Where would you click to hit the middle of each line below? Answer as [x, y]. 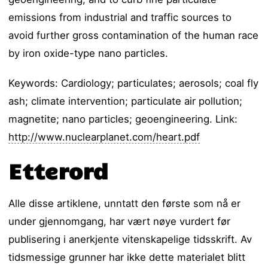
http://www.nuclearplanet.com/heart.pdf [104, 137]
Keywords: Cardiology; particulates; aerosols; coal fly [134, 83]
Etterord [59, 170]
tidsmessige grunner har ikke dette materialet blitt [127, 258]
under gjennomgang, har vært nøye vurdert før [120, 222]
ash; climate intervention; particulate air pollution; [126, 101]
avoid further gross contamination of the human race [134, 36]
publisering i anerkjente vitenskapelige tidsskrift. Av [130, 240]
